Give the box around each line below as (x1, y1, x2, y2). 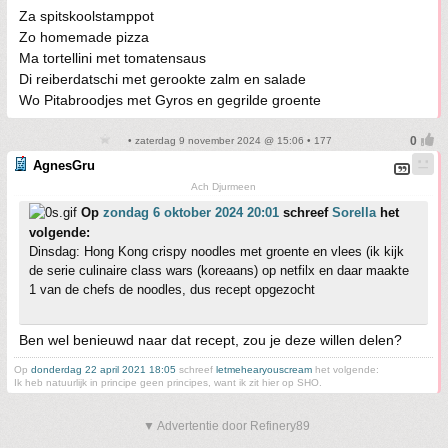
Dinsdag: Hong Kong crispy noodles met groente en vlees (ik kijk (29, 243, 404, 259)
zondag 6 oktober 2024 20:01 (103, 204, 279, 220)
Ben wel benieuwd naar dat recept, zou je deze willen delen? (19, 331, 402, 348)
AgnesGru (33, 157, 95, 173)
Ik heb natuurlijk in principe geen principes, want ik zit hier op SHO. (14, 376, 322, 388)
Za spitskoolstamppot (19, 7, 154, 24)
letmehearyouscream (216, 363, 312, 375)
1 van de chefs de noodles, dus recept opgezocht (29, 281, 315, 297)
